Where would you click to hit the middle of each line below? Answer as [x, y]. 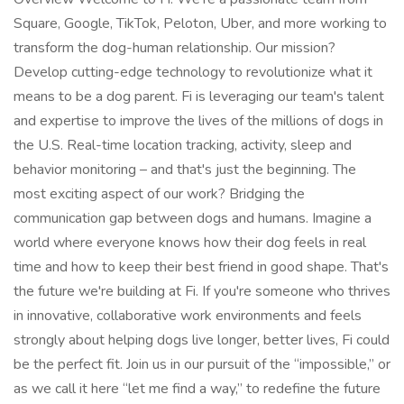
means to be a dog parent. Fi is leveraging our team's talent [199, 96]
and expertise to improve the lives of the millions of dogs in [198, 121]
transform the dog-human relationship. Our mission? [174, 48]
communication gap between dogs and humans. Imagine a [193, 218]
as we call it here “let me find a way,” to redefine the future [197, 389]
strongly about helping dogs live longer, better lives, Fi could [202, 340]
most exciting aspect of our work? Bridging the [159, 194]
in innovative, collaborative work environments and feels [188, 316]
